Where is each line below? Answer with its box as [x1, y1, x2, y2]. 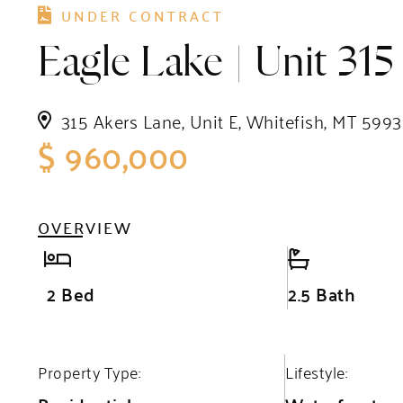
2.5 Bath [288, 277, 356, 311]
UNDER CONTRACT [60, 3, 224, 29]
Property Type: [38, 357, 140, 387]
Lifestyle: [285, 357, 347, 387]
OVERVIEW [38, 212, 132, 243]
